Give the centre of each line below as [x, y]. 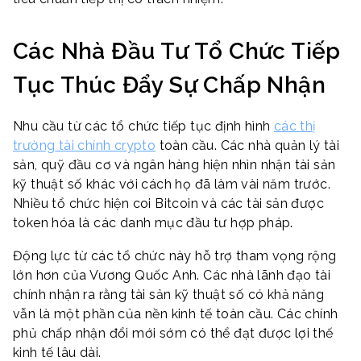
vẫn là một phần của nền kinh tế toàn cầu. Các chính [176, 314]
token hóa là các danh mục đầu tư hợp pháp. [153, 222]
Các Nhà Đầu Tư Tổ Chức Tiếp [177, 51]
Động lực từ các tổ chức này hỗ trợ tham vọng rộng [175, 256]
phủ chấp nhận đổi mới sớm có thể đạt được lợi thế [173, 334]
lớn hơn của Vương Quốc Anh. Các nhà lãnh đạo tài [172, 276]
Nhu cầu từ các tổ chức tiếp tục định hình [143, 126]
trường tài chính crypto [85, 145]
